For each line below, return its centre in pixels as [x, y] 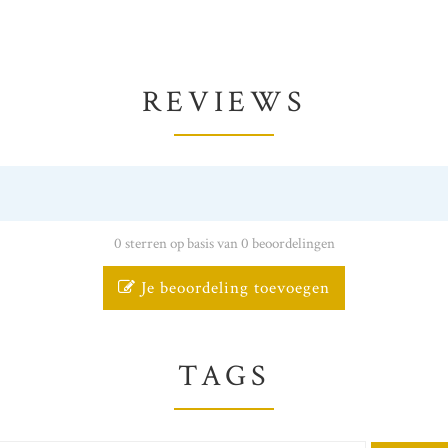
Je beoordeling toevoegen [233, 287]
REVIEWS [224, 102]
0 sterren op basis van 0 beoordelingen [224, 242]
